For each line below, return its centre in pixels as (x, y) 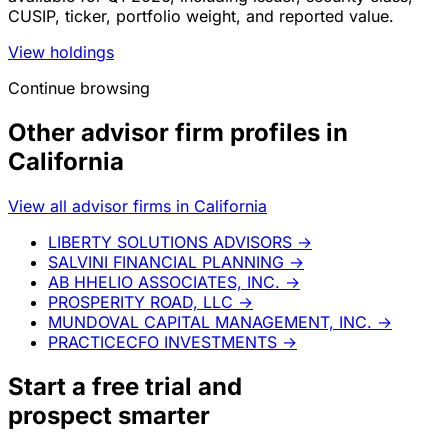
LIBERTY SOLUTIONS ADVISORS (170, 241)
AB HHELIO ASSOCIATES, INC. (164, 281)
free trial (142, 386)
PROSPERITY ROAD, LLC (140, 301)
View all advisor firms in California (137, 205)
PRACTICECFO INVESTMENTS (162, 341)
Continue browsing (79, 87)
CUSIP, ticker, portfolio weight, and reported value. (201, 15)
